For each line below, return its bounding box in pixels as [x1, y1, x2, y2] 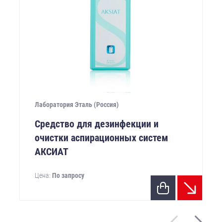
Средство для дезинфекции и [35, 118, 159, 130]
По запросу [52, 171, 84, 180]
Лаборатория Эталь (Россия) [35, 101, 119, 109]
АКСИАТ [35, 146, 68, 158]
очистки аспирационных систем [35, 132, 168, 144]
